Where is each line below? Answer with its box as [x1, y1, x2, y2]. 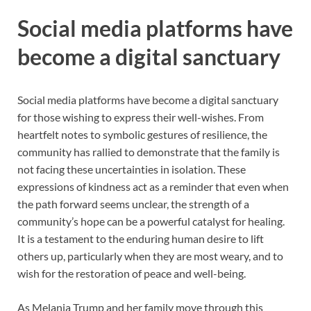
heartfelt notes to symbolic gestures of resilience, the [17, 127, 267, 141]
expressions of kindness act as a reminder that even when [17, 179, 289, 193]
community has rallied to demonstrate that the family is [17, 144, 280, 158]
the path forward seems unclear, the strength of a [17, 196, 249, 210]
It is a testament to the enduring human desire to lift [17, 231, 264, 245]
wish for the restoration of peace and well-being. [17, 266, 246, 280]
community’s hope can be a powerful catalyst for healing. [17, 214, 285, 228]
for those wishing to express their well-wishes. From [17, 110, 264, 124]
